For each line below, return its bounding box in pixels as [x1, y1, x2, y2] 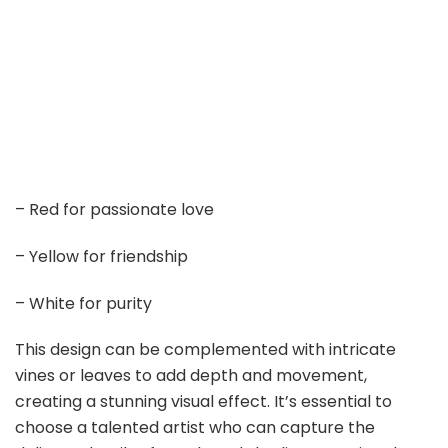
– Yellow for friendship [15, 244, 188, 268]
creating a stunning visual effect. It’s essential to [15, 390, 392, 414]
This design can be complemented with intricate [15, 338, 396, 362]
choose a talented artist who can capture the [15, 416, 375, 440]
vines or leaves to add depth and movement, [15, 364, 367, 388]
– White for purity [15, 291, 152, 315]
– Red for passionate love [15, 198, 214, 222]
